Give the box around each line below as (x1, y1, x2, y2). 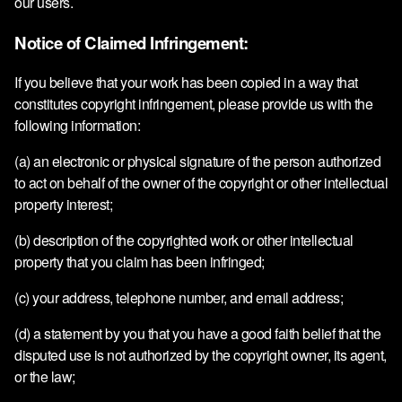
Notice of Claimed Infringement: (14, 30, 249, 55)
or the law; (14, 366, 75, 388)
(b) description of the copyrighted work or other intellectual (14, 230, 354, 251)
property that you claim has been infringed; (14, 251, 265, 273)
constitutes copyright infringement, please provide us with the (14, 93, 372, 115)
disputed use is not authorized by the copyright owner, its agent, (14, 345, 387, 366)
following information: (14, 115, 140, 136)
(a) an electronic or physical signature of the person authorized (14, 151, 380, 172)
